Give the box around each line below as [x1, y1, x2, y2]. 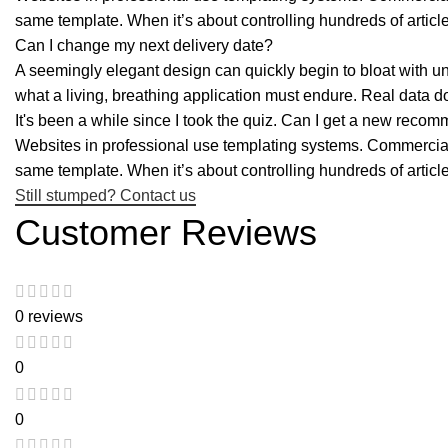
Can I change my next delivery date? [15, 36, 273, 54]
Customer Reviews [15, 211, 317, 253]
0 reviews [15, 308, 83, 326]
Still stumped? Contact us [15, 186, 196, 204]
